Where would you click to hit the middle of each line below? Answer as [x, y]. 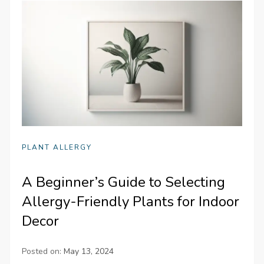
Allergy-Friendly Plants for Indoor [131, 201]
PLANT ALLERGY [57, 147]
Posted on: [43, 251]
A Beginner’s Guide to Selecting [124, 182]
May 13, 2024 [89, 251]
